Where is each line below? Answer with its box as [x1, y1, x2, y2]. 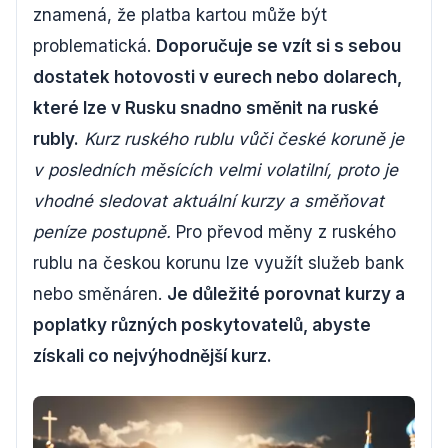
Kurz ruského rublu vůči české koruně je [84, 129, 404, 149]
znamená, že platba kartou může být [33, 5, 327, 25]
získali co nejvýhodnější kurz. [33, 346, 272, 366]
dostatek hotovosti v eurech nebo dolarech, [33, 67, 402, 87]
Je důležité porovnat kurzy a [167, 284, 405, 304]
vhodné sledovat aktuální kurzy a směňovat [33, 191, 384, 211]
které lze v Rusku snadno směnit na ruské [33, 98, 379, 118]
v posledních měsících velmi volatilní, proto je [33, 160, 398, 180]
